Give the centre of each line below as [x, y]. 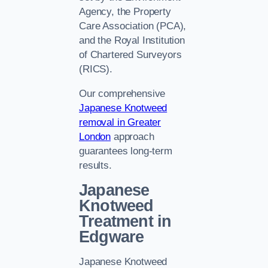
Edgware [112, 237]
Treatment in [125, 222]
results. [95, 165]
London [95, 136]
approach [133, 136]
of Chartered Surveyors [130, 55]
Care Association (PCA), [133, 26]
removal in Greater [120, 122]
